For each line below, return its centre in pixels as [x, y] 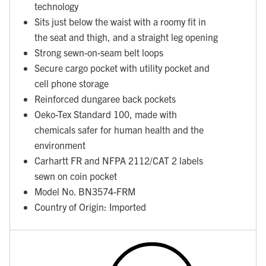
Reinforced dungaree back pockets [105, 99]
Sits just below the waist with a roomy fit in [120, 22]
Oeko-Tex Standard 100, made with [106, 114]
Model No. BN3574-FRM [85, 191]
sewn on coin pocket [76, 176]
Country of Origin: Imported [90, 207]
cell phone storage [72, 83]
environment [60, 145]
